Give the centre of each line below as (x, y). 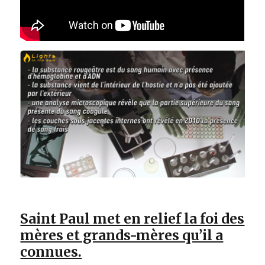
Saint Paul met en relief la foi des (132, 218)
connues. (51, 251)
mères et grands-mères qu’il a (122, 235)
